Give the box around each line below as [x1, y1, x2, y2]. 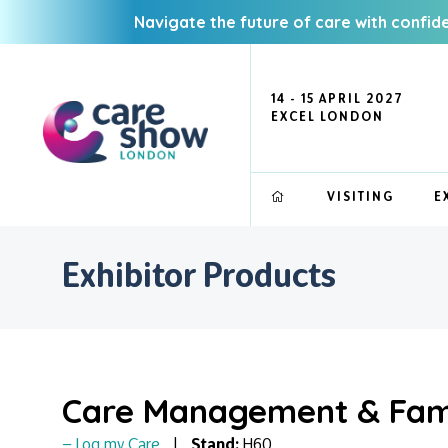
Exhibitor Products [62, 253, 336, 295]
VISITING [327, 189, 394, 204]
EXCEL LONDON [271, 109, 384, 124]
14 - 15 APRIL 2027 [271, 91, 404, 106]
